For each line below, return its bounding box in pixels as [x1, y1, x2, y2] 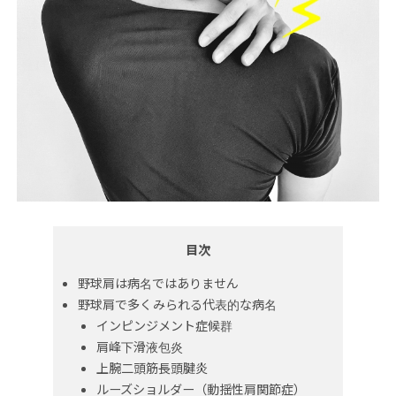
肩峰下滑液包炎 [96, 338, 184, 356]
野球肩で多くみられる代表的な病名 [78, 295, 278, 314]
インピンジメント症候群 [96, 316, 233, 335]
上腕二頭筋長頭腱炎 [96, 359, 209, 377]
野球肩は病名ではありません [78, 274, 240, 293]
